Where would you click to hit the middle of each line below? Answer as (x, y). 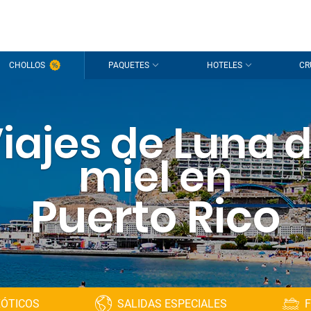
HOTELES (224, 65)
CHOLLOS (27, 65)
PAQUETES (129, 65)
